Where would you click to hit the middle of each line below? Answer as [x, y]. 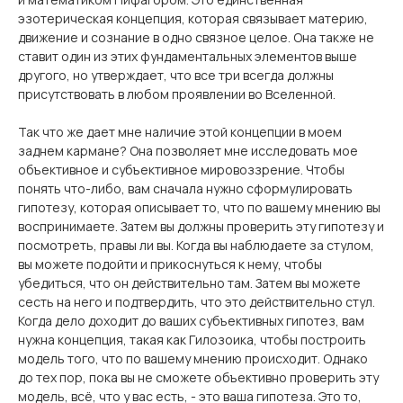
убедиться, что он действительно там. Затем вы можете [189, 283]
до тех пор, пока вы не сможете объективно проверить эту [198, 377]
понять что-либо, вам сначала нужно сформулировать [185, 188]
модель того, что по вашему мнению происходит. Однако [193, 358]
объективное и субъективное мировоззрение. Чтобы [181, 170]
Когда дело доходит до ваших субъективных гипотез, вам [191, 321]
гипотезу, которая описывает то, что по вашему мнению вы [199, 207]
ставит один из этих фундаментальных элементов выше [188, 56]
